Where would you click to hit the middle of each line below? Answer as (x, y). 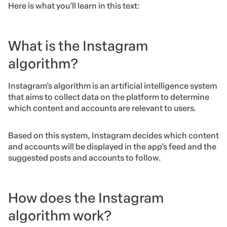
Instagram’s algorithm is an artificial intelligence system (112, 86)
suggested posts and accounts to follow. (85, 158)
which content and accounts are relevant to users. (102, 108)
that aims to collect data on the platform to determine (109, 97)
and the (202, 147)
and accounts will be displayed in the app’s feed (97, 147)
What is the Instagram (78, 46)
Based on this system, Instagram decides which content (113, 136)
